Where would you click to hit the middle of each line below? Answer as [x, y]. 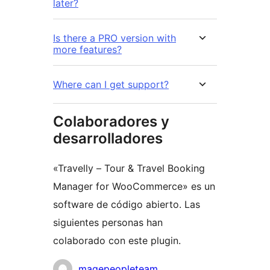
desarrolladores [108, 138]
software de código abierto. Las [127, 204]
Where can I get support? [111, 84]
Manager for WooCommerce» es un [134, 186]
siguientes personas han [108, 222]
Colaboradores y [111, 121]
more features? [87, 49]
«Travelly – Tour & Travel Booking [129, 168]
